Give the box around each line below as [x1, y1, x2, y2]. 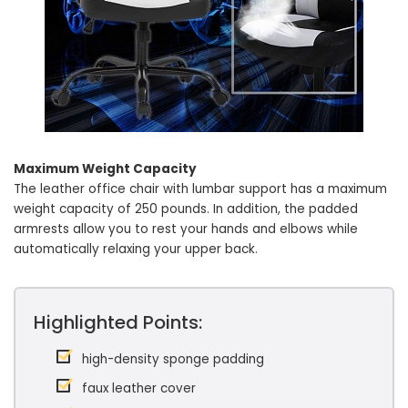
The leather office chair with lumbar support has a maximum [14, 180, 387, 198]
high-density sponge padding [82, 351, 264, 368]
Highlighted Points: [34, 310, 202, 335]
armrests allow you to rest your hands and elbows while [14, 220, 358, 238]
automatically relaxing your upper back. [14, 240, 258, 258]
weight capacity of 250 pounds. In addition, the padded [14, 200, 358, 218]
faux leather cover [82, 380, 196, 397]
